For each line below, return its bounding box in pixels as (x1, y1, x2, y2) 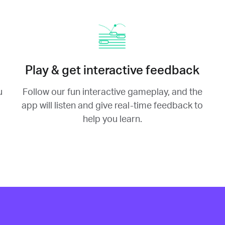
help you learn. (82, 115, 142, 124)
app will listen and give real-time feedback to (22, 101, 203, 110)
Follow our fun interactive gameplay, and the (22, 87, 202, 97)
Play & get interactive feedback (25, 64, 200, 77)
